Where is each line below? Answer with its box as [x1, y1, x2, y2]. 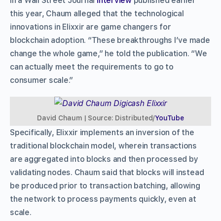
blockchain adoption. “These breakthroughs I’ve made [10, 35, 210, 45]
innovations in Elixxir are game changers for [10, 22, 171, 32]
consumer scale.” [10, 75, 74, 85]
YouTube [155, 113, 184, 122]
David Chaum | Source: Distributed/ [37, 113, 155, 122]
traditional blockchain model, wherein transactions [10, 141, 197, 150]
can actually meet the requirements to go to [10, 62, 174, 72]
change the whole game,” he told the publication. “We [10, 48, 207, 58]
